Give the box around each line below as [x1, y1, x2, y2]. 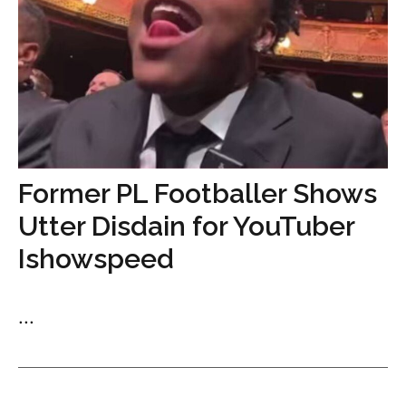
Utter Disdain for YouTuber [18, 210, 354, 242]
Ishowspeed [18, 243, 174, 275]
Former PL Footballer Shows [18, 178, 377, 209]
